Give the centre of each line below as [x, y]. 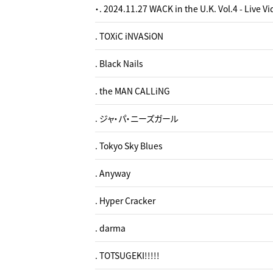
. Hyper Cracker [125, 200]
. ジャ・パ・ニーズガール [137, 118]
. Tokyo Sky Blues [129, 146]
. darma [110, 228]
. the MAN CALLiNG [133, 91]
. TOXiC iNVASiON [129, 36]
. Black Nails [119, 63]
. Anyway [113, 173]
